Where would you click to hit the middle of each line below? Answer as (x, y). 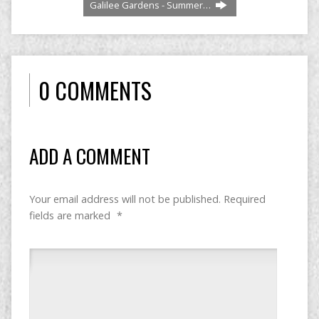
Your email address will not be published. (125, 199)
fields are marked (71, 215)
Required (244, 199)
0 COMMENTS (95, 90)
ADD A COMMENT (89, 155)
